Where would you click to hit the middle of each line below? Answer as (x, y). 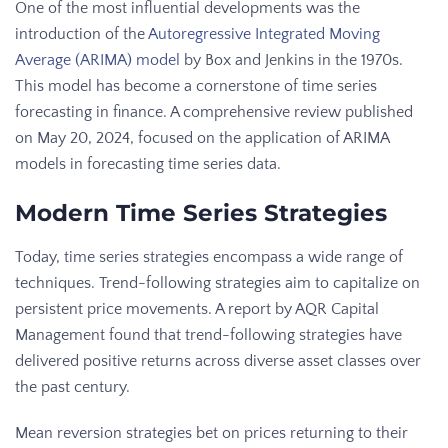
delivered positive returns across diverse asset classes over (218, 360)
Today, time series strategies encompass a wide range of (209, 256)
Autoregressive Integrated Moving (264, 33)
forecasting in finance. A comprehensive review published (214, 111)
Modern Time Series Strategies (201, 212)
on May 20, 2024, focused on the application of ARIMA (202, 137)
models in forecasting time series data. (148, 163)
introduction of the (81, 33)
